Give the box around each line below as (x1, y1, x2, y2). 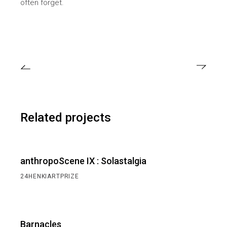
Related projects (20, 110, 111, 125)
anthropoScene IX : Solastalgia (20, 155, 147, 166)
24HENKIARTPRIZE (20, 172, 79, 180)
